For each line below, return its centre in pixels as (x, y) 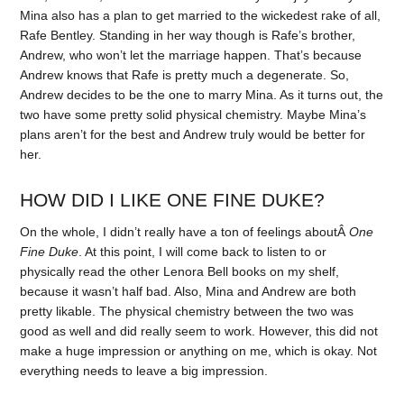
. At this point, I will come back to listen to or (203, 251)
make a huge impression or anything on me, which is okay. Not (199, 350)
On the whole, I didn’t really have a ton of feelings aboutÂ (185, 231)
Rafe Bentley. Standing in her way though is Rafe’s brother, (188, 35)
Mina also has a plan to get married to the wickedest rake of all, (201, 15)
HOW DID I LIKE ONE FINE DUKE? (173, 199)
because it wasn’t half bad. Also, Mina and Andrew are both (188, 291)
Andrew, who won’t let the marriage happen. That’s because (191, 55)
